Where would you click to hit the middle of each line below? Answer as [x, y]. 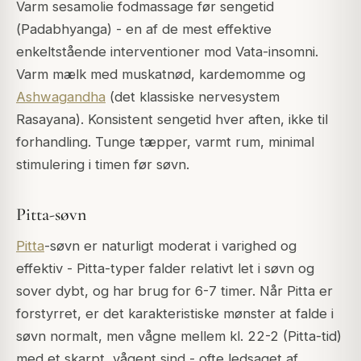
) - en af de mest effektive [189, 29]
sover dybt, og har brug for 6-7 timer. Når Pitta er [174, 291]
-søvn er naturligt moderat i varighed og [170, 246]
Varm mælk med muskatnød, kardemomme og [161, 75]
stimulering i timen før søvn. [103, 165]
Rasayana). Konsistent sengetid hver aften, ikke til [172, 120]
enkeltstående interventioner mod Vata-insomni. [167, 52]
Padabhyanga [64, 29]
